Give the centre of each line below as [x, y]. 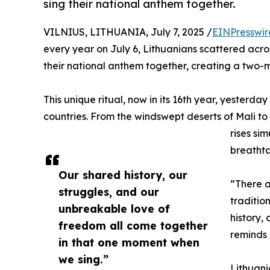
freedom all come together [133, 225]
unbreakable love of [114, 208]
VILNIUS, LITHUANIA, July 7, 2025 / [128, 32]
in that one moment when [129, 242]
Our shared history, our [123, 174]
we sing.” [83, 259]
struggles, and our [109, 191]
